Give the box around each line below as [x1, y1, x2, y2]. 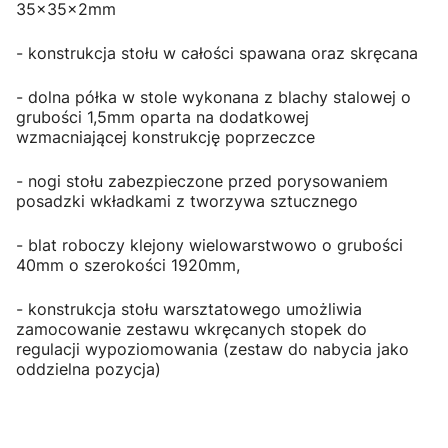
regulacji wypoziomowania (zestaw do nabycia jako [16, 339, 409, 360]
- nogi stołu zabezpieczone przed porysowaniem [16, 171, 388, 192]
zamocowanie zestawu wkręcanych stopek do [16, 319, 367, 340]
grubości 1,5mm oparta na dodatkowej [16, 107, 309, 128]
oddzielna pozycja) [16, 359, 161, 380]
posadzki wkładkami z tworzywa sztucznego [16, 191, 363, 212]
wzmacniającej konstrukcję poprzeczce [16, 127, 315, 148]
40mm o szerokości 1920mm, [16, 255, 240, 276]
